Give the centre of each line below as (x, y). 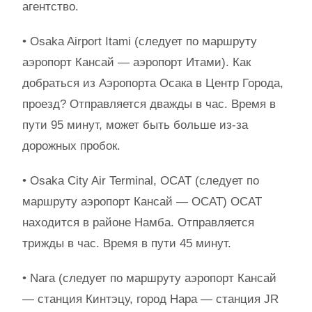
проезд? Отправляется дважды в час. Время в (149, 104)
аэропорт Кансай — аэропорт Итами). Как (136, 62)
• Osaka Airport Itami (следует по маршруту (140, 41)
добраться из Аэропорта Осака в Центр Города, (153, 83)
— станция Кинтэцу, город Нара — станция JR (150, 299)
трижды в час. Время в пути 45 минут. (127, 243)
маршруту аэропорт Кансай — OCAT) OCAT (142, 202)
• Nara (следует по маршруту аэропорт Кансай (149, 278)
